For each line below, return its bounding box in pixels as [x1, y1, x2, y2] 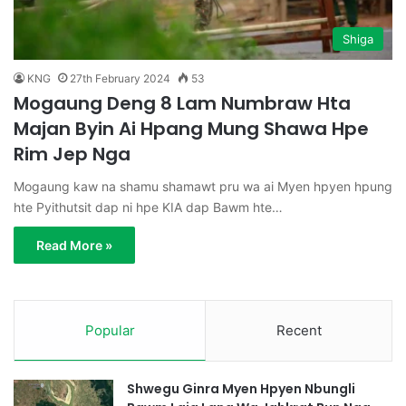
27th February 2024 [70, 71, 170, 85]
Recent [275, 321, 322, 339]
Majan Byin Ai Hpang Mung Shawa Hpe [14, 115, 369, 141]
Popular [84, 321, 135, 339]
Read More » [36, 237, 112, 253]
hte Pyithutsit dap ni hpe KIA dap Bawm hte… [14, 198, 283, 215]
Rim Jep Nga [14, 140, 130, 167]
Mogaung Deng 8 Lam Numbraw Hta [14, 90, 351, 116]
